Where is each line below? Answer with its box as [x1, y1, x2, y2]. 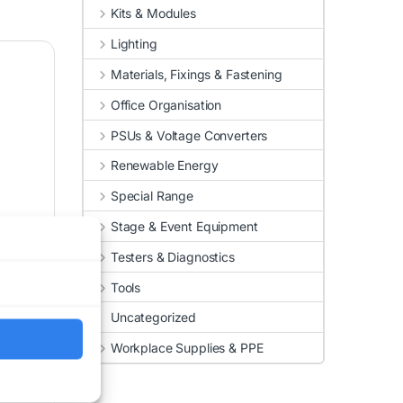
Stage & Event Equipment [110, 218, 258, 234]
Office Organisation [110, 96, 222, 112]
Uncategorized [111, 309, 197, 326]
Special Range [110, 188, 194, 204]
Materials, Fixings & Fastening [110, 67, 282, 83]
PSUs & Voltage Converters [110, 127, 268, 143]
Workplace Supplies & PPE [110, 340, 264, 356]
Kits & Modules [110, 5, 196, 22]
